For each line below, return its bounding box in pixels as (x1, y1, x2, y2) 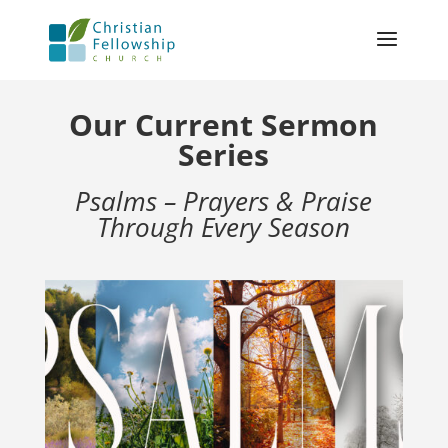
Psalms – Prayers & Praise (75, 183, 373, 219)
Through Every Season (97, 209, 351, 245)
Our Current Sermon (69, 104, 379, 145)
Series (178, 134, 270, 175)
